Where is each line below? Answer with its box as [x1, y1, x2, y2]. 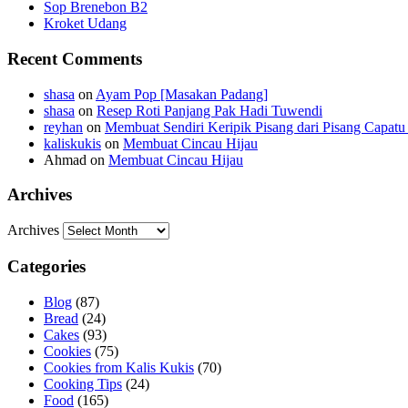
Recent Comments [7, 49, 142, 68]
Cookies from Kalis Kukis [44, 359, 194, 375]
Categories [7, 256, 86, 276]
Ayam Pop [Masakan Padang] [96, 86, 268, 102]
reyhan [44, 118, 83, 135]
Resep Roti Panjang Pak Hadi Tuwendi [97, 102, 322, 118]
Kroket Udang [44, 15, 127, 32]
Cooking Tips [44, 375, 122, 392]
